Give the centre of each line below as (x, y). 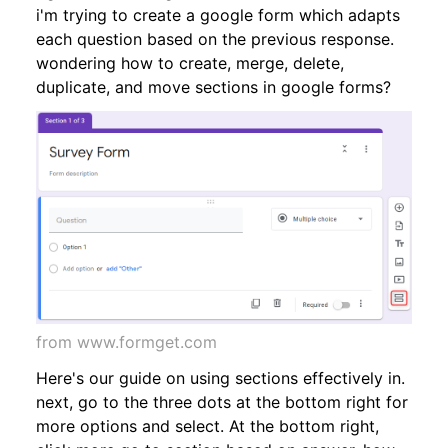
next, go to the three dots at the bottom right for (222, 402)
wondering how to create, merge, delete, (190, 62)
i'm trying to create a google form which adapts (218, 14)
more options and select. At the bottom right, (207, 426)
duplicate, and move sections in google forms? (213, 86)
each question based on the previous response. (215, 38)
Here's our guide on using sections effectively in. (220, 378)
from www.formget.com (126, 342)
